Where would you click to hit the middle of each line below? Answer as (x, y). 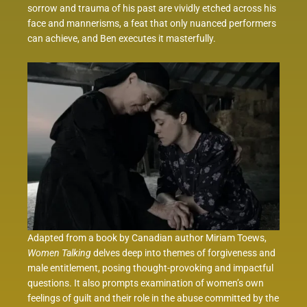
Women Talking (59, 253)
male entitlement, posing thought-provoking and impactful (150, 268)
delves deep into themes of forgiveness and (183, 253)
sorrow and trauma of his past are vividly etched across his (152, 9)
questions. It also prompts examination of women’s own (146, 283)
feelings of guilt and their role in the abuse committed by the (153, 298)
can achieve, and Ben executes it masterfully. (122, 39)
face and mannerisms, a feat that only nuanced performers (152, 24)
